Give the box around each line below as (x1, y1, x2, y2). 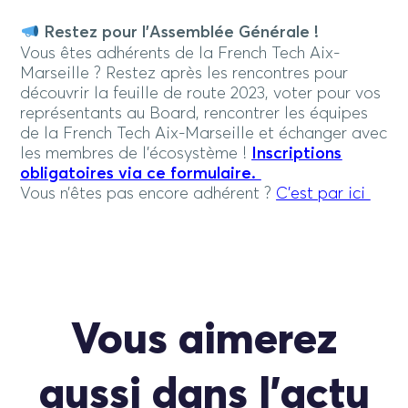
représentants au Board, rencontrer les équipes (20, 105, 369, 122)
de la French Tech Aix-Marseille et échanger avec (20, 125, 388, 142)
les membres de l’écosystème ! (20, 145, 252, 162)
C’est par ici (276, 185, 371, 202)
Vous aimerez (71, 318, 337, 362)
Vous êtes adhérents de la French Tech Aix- (20, 45, 341, 62)
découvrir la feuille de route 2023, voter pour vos (20, 85, 382, 102)
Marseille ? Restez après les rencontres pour (20, 65, 349, 82)
